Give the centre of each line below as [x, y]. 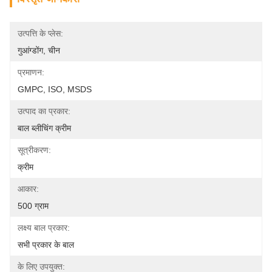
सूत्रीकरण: [34, 150]
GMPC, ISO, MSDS [55, 89]
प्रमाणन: [31, 72]
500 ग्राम [33, 206]
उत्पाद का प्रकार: [44, 111]
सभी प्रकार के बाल [46, 245]
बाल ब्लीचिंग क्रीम [44, 128]
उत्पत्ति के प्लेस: [40, 33]
